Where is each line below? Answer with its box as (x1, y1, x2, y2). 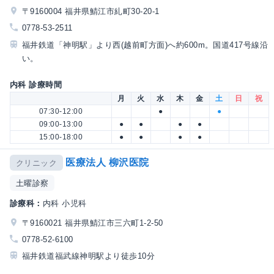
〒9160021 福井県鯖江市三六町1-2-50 (22, 218, 163, 228)
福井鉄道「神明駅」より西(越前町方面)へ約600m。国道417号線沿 (22, 40, 268, 50)
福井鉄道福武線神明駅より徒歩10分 (22, 251, 155, 261)
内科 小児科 (42, 199, 87, 209)
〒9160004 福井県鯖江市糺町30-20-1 (22, 7, 160, 17)
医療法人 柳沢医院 (65, 157, 149, 168)
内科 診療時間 (10, 80, 62, 89)
